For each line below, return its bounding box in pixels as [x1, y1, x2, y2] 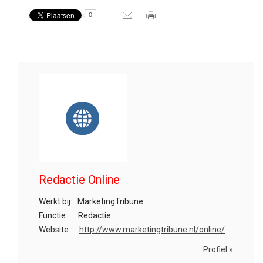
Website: [39, 225, 70, 234]
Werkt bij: [39, 197, 72, 206]
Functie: [39, 211, 68, 220]
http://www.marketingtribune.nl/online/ [79, 225, 225, 234]
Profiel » [203, 245, 233, 254]
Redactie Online [39, 173, 120, 187]
